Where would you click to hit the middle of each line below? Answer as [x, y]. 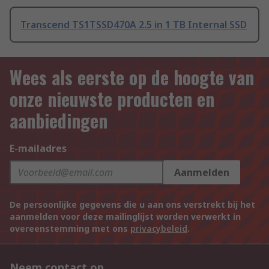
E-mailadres [38, 149]
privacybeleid [159, 229]
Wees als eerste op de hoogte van [132, 77]
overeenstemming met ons [70, 229]
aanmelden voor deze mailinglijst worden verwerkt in [125, 217]
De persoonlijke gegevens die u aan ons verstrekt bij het [132, 205]
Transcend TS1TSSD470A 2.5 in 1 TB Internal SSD [134, 25]
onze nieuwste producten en [112, 99]
